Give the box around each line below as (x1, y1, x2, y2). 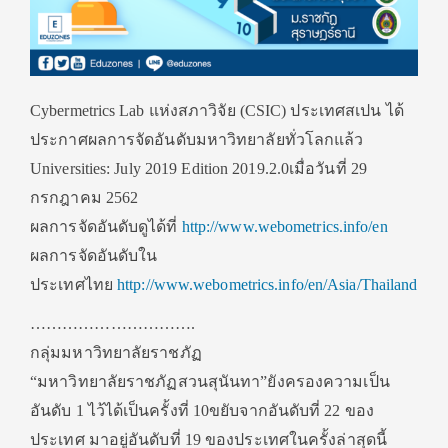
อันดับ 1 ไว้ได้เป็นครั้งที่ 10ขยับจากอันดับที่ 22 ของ (30, 402, 374, 420)
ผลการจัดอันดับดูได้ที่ (30, 218, 182, 236)
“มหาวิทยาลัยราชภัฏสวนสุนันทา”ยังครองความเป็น (30, 373, 390, 391)
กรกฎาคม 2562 (30, 189, 139, 207)
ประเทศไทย (30, 276, 117, 294)
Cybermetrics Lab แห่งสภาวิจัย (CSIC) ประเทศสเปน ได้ (30, 102, 404, 120)
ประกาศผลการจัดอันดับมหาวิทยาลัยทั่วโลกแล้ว (30, 131, 364, 149)
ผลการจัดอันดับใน (30, 247, 158, 265)
